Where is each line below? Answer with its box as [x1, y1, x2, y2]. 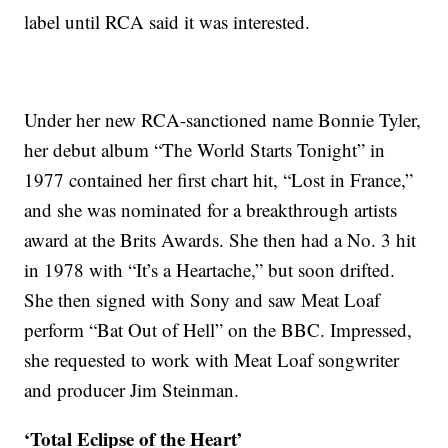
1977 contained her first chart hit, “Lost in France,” [24, 166, 414, 192]
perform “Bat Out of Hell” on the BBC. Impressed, [24, 316, 413, 342]
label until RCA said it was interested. [24, 8, 311, 34]
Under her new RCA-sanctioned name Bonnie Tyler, [24, 106, 422, 132]
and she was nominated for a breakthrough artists [24, 196, 398, 222]
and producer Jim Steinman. [24, 376, 240, 402]
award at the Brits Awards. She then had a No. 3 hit [24, 226, 417, 252]
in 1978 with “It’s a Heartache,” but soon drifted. [24, 256, 396, 282]
